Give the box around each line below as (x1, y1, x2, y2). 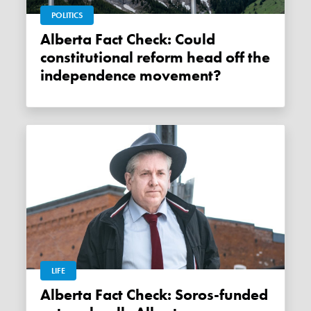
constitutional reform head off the (40, 48, 271, 68)
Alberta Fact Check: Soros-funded (40, 285, 51, 305)
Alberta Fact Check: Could (40, 30, 51, 50)
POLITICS (51, 10, 83, 22)
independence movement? (40, 66, 222, 86)
